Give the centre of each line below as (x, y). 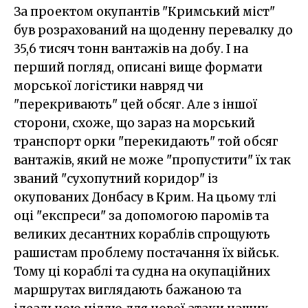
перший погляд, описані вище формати (138, 68)
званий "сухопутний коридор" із (116, 179)
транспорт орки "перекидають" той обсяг (146, 142)
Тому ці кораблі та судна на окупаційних (142, 272)
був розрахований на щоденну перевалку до (153, 31)
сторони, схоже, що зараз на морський (134, 123)
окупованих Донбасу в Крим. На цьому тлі (145, 198)
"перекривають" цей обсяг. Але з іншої (135, 105)
